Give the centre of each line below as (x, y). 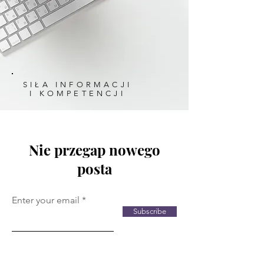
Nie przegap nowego (94, 150)
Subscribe (150, 211)
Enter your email (46, 200)
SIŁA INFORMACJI (77, 85)
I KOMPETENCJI (77, 93)
